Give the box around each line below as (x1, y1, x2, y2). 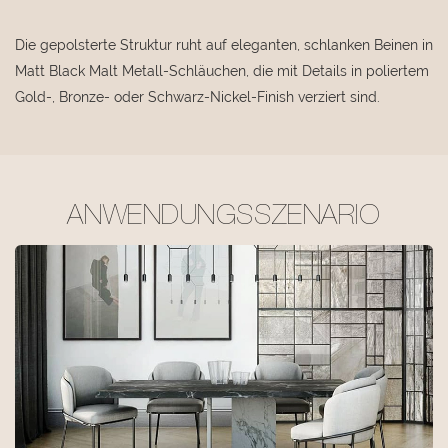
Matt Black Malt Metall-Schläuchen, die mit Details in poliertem (15, 62, 429, 79)
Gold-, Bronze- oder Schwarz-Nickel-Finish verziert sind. (15, 88, 380, 105)
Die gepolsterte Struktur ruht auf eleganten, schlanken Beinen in (15, 36, 433, 53)
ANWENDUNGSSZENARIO (67, 203, 381, 232)
